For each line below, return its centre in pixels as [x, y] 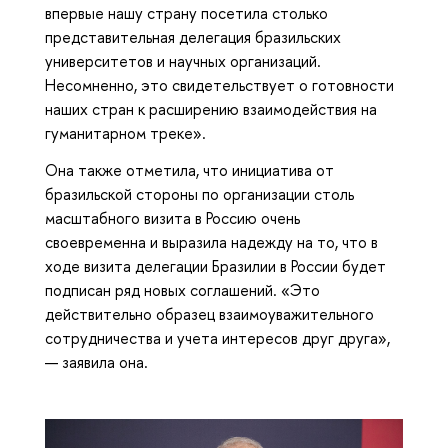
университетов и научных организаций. [183, 61]
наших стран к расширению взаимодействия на [211, 109]
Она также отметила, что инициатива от [189, 170]
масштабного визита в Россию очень [172, 218]
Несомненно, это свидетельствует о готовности [219, 85]
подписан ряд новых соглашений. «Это [182, 290]
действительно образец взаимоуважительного [209, 314]
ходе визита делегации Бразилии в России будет [215, 266]
